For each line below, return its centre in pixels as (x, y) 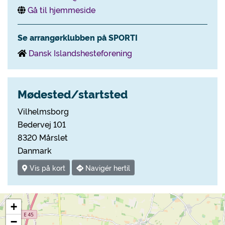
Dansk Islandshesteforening (80, 53)
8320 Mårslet (43, 137)
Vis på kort (46, 168)
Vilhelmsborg (43, 111)
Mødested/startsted (73, 94)
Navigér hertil (107, 168)
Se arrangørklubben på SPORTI (78, 37)
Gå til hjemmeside (62, 10)
